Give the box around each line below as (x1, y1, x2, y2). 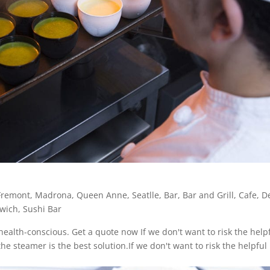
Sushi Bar (23, 202, 62, 215)
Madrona (35, 189, 72, 201)
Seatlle (132, 189, 160, 201)
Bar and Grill (183, 189, 234, 201)
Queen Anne (77, 189, 128, 201)
